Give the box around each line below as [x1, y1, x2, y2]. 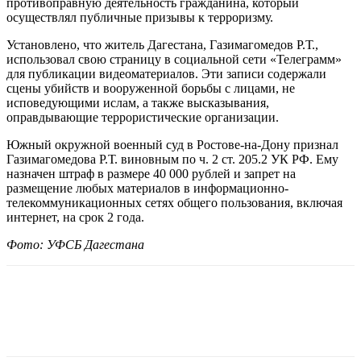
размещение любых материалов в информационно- [6, 180, 288, 195]
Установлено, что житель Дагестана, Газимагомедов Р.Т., [6, 37, 318, 52]
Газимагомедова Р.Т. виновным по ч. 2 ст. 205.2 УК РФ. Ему [6, 151, 338, 166]
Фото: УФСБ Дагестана [6, 237, 144, 251]
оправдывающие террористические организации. [6, 110, 279, 124]
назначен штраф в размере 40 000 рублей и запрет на [6, 166, 296, 180]
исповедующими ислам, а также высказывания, [6, 95, 269, 110]
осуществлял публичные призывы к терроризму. [6, 10, 273, 24]
